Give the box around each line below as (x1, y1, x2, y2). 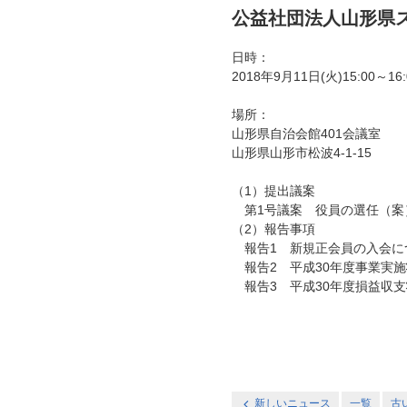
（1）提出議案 (232, 184, 315, 198)
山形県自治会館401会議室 (232, 126, 381, 141)
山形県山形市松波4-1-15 (232, 145, 372, 160)
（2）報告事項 (232, 222, 315, 236)
